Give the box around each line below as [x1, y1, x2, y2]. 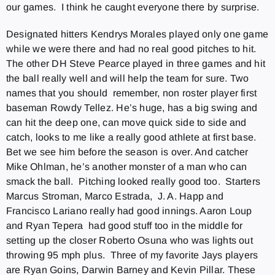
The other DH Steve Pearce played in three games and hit [6, 58, 266, 69]
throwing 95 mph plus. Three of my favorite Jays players [6, 249, 258, 260]
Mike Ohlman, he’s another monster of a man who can [6, 161, 247, 172]
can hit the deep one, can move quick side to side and [6, 117, 247, 128]
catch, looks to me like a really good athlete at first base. [6, 131, 259, 142]
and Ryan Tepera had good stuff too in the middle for [6, 220, 243, 231]
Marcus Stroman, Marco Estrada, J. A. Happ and [6, 190, 224, 201]
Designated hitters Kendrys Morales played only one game [6, 28, 269, 39]
